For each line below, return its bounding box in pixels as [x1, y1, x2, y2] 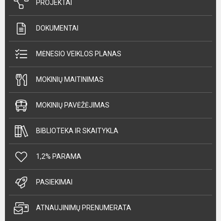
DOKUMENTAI [36, 24, 78, 32]
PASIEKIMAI [36, 178, 73, 186]
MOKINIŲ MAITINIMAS [36, 75, 104, 83]
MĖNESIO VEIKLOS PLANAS [36, 50, 121, 58]
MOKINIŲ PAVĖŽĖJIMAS [36, 101, 110, 109]
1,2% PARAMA [36, 152, 81, 160]
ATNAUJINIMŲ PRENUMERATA [36, 204, 131, 212]
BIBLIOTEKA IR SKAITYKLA [36, 127, 118, 135]
